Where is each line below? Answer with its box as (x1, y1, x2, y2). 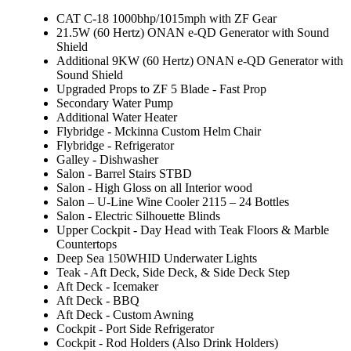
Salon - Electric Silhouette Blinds (56, 209, 220, 223)
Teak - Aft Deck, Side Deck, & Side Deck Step (56, 266, 290, 280)
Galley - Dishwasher (56, 153, 158, 167)
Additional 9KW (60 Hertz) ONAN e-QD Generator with (56, 54, 343, 68)
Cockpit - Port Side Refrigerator (56, 322, 214, 336)
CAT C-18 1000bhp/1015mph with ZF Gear (56, 12, 277, 26)
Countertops (56, 237, 117, 251)
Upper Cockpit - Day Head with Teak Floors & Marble (56, 223, 329, 237)
